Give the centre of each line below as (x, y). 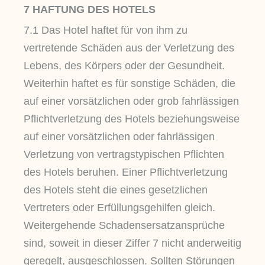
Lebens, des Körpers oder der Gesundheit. (124, 65)
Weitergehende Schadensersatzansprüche (124, 225)
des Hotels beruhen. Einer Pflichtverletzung (126, 172)
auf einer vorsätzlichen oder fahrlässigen (119, 136)
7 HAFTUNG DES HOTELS (90, 10)
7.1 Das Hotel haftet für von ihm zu (106, 30)
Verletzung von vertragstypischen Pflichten (124, 154)
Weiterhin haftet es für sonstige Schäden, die (130, 83)
